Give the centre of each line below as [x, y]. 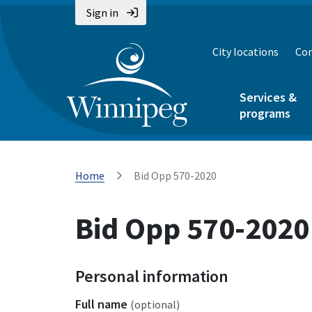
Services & [268, 97]
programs [265, 113]
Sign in [102, 13]
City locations [245, 52]
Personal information [152, 276]
